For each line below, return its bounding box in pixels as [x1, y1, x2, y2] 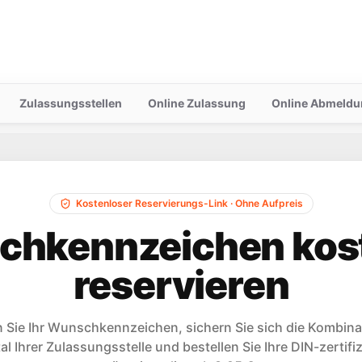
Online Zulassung [147, 96, 246, 110]
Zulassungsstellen [19, 96, 122, 110]
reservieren [73, 261, 289, 309]
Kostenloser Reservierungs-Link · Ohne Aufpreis [75, 197, 303, 209]
